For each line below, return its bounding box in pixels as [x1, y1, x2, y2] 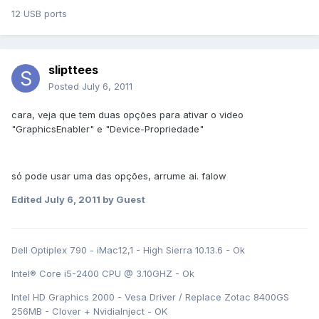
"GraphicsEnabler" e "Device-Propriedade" [11, 123, 204, 135]
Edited [11, 194, 44, 206]
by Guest [100, 194, 145, 206]
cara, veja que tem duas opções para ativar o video [11, 109, 244, 121]
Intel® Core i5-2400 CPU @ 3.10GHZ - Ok [11, 268, 194, 280]
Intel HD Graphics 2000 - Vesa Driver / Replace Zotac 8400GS [11, 291, 289, 303]
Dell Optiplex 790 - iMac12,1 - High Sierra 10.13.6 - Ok [11, 244, 245, 256]
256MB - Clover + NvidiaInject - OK [11, 305, 167, 318]
